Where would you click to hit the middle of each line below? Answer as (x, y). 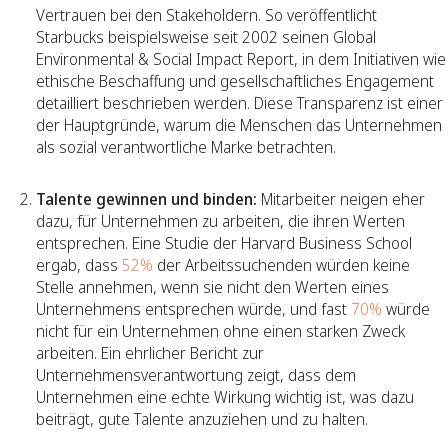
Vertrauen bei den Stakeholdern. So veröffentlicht (206, 14)
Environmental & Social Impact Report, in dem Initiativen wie (241, 58)
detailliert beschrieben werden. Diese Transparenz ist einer (239, 102)
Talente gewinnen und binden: (146, 198)
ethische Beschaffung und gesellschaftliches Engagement (235, 80)
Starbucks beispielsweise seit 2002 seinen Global (206, 36)
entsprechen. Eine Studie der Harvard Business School (224, 242)
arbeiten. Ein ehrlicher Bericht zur (150, 352)
